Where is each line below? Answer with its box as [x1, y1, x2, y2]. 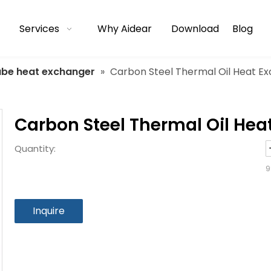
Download [171, 22, 219, 36]
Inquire [33, 204, 65, 218]
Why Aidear [97, 22, 152, 36]
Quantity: [15, 142, 56, 155]
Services [19, 22, 59, 36]
